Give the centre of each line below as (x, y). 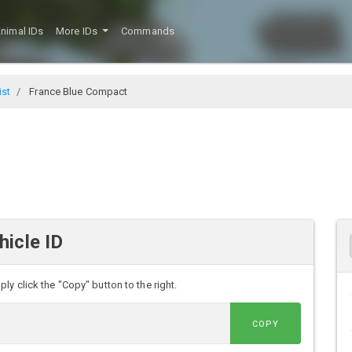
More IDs (78, 31)
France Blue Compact (77, 91)
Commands (148, 31)
